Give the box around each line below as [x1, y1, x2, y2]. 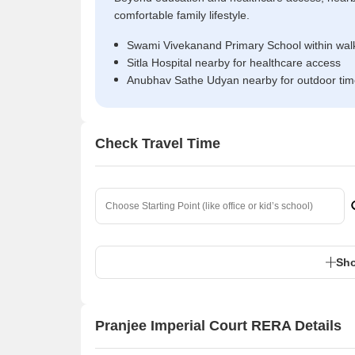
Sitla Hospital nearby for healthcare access [127, 55, 341, 69]
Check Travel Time [95, 136, 220, 152]
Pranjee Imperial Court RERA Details [95, 318, 342, 334]
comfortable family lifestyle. [114, 8, 250, 21]
